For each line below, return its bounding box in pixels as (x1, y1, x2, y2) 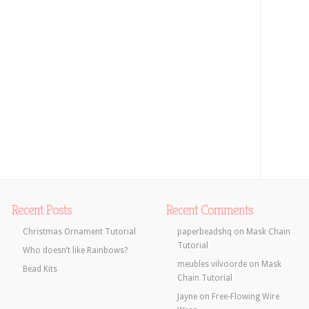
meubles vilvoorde (177, 259, 247, 269)
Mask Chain (246, 226, 290, 237)
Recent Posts (12, 201, 72, 219)
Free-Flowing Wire (212, 291, 279, 301)
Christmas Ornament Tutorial (23, 226, 136, 237)
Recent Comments (166, 201, 253, 219)
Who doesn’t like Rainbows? (23, 245, 128, 255)
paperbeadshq (177, 226, 232, 237)
